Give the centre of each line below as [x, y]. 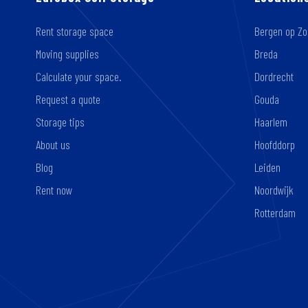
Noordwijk [274, 190]
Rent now [54, 190]
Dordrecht [274, 77]
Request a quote [68, 99]
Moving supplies [67, 54]
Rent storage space [75, 31]
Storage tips [60, 122]
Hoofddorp [274, 145]
